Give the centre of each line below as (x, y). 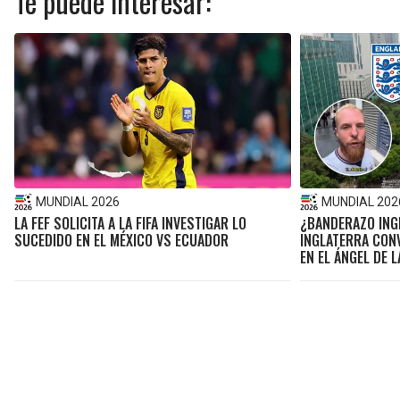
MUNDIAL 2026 (78, 202)
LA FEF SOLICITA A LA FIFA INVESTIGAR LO (130, 224)
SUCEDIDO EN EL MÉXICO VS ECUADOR (121, 241)
